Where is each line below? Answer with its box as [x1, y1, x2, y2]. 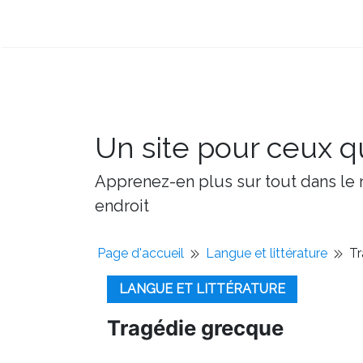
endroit [95, 196, 149, 216]
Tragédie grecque [107, 315, 284, 340]
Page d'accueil [97, 246, 184, 261]
